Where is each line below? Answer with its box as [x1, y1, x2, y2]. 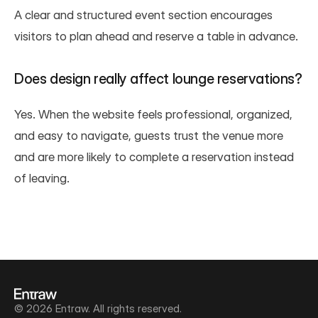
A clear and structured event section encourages [14, 7, 273, 22]
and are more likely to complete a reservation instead [14, 149, 294, 164]
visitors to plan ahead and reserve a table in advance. [14, 28, 298, 43]
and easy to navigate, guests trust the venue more [14, 128, 283, 143]
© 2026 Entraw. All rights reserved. [14, 302, 182, 315]
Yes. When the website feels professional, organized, [14, 106, 292, 121]
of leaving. [14, 170, 70, 185]
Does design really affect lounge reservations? [14, 70, 302, 87]
